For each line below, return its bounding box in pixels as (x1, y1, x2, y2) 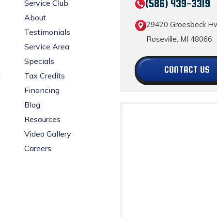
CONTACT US (164, 64, 210, 75)
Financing (24, 85, 60, 95)
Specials (24, 56, 54, 66)
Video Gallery (24, 129, 71, 139)
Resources (24, 114, 61, 124)
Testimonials (24, 27, 70, 37)
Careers (24, 143, 51, 154)
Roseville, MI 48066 (146, 34, 212, 44)
